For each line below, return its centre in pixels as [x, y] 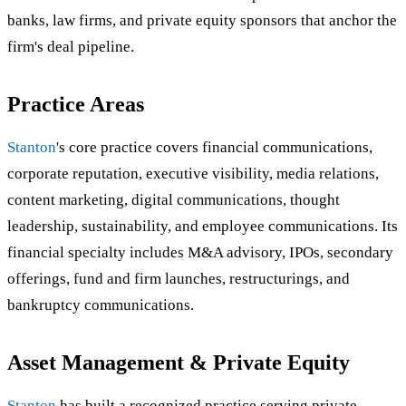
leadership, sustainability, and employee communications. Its [203, 227]
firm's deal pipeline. [71, 47]
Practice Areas [76, 105]
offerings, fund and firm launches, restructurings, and [179, 279]
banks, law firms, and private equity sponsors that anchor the [202, 21]
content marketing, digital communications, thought [174, 200]
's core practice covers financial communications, [214, 148]
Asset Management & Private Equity [179, 363]
